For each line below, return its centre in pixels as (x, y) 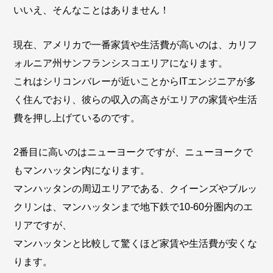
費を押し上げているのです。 (77, 118)
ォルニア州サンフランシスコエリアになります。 (121, 63)
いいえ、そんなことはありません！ (92, 10)
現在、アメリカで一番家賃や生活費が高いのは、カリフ (136, 44)
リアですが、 (43, 225)
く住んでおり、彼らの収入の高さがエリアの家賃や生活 (136, 99)
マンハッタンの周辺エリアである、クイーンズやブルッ (136, 189)
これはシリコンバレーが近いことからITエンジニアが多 (135, 81)
